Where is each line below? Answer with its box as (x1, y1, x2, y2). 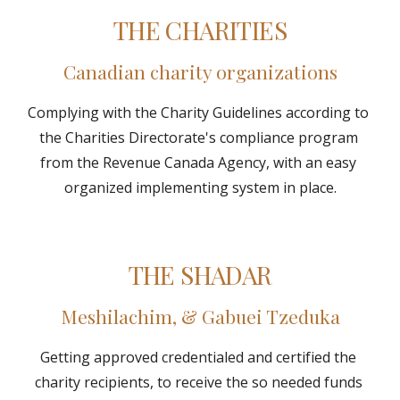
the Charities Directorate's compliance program (38, 128, 358, 147)
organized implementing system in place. (63, 178, 337, 197)
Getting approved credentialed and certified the (40, 347, 356, 367)
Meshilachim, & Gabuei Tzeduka (60, 304, 340, 329)
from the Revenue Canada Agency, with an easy (40, 153, 356, 172)
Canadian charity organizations (62, 59, 337, 84)
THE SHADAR (128, 258, 272, 291)
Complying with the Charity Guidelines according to (28, 103, 369, 122)
